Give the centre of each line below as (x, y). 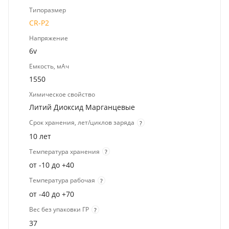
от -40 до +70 (52, 194)
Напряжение (49, 38)
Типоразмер (48, 10)
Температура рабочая (62, 180)
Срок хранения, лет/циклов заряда (82, 122)
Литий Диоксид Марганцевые (82, 107)
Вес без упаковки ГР (59, 210)
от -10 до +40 (52, 165)
